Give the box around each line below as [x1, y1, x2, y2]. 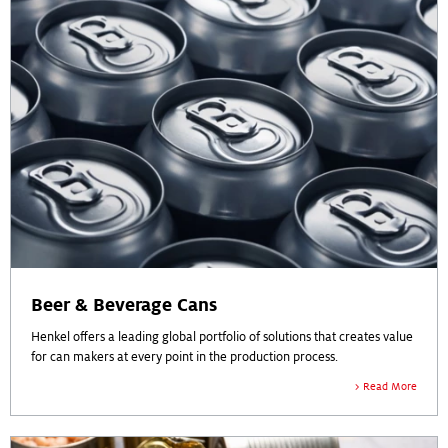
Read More [363, 379, 417, 392]
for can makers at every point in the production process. [31, 349, 338, 364]
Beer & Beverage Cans [31, 294, 217, 315]
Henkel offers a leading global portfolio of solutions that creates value [31, 329, 413, 344]
